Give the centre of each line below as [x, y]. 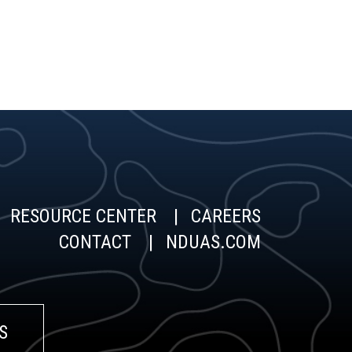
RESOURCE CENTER [84, 216]
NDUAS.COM [214, 242]
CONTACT [95, 242]
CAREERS [226, 216]
